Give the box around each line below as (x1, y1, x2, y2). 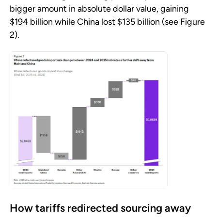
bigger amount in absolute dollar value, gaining (10, 3, 189, 15)
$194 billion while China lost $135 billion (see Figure (10, 16, 205, 28)
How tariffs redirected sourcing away (10, 201, 191, 215)
